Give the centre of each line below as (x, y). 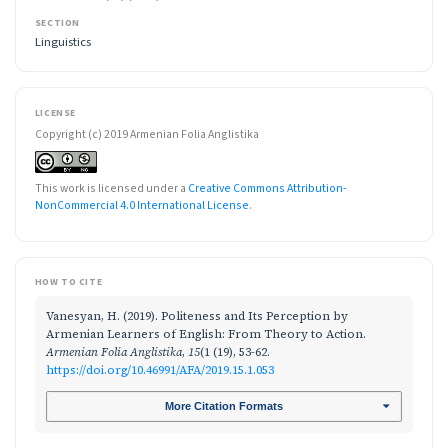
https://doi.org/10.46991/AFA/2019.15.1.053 (160, 370)
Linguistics (62, 42)
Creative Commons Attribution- (267, 189)
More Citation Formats (224, 406)
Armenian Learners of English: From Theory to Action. (206, 334)
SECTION (57, 22)
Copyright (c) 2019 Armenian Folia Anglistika (146, 135)
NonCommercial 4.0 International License (141, 206)
